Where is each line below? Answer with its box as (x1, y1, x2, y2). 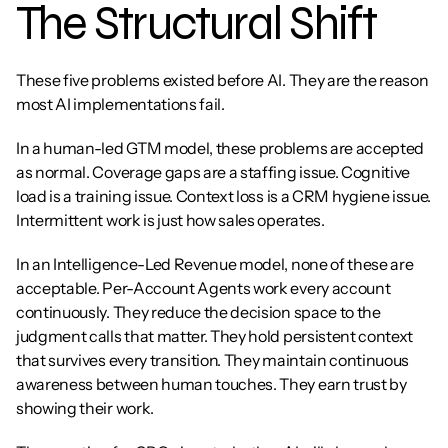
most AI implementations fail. (16, 94, 225, 114)
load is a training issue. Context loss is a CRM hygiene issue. (16, 186, 432, 206)
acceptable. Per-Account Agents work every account (16, 278, 391, 298)
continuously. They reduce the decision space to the (16, 302, 381, 322)
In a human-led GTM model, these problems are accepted (16, 138, 425, 158)
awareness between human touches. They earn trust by (16, 374, 407, 394)
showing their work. (16, 398, 154, 418)
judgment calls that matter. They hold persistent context (16, 326, 414, 346)
